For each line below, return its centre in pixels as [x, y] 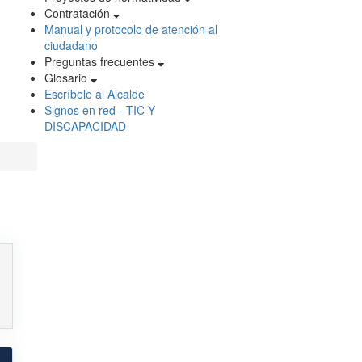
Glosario [67, 78]
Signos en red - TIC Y [100, 110]
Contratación [79, 13]
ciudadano [71, 46]
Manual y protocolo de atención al [131, 29]
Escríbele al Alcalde [95, 94]
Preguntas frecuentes [101, 62]
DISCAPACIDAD [85, 126]
